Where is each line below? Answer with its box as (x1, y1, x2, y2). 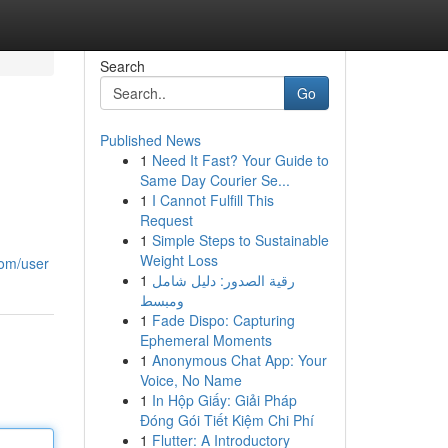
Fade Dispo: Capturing (151, 310, 295, 330)
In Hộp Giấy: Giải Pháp (151, 390, 297, 410)
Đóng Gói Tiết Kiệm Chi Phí (139, 410, 314, 430)
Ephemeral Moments (139, 330, 272, 350)
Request (139, 210, 193, 230)
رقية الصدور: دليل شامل (151, 270, 295, 290)
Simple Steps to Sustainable (151, 230, 329, 250)
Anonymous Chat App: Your (151, 350, 327, 370)
